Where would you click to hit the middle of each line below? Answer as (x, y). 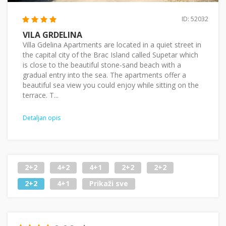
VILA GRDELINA (52, 35)
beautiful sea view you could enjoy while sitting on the (111, 85)
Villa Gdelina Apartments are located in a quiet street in (112, 44)
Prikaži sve (109, 184)
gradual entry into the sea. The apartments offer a (104, 75)
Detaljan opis (42, 118)
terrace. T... (41, 95)
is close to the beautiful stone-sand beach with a (102, 65)
